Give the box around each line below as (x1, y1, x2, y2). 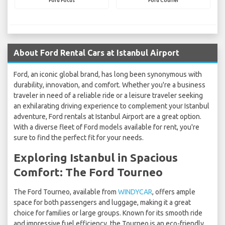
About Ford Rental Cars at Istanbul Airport (14, 48, 179, 58)
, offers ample (152, 188, 195, 196)
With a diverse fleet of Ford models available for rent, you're (14, 123, 199, 132)
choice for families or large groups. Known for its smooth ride (14, 209, 202, 217)
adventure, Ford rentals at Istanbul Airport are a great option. (14, 113, 201, 121)
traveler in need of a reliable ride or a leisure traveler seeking (14, 91, 203, 100)
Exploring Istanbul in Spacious (14, 151, 178, 164)
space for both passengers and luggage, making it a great (14, 198, 191, 207)
